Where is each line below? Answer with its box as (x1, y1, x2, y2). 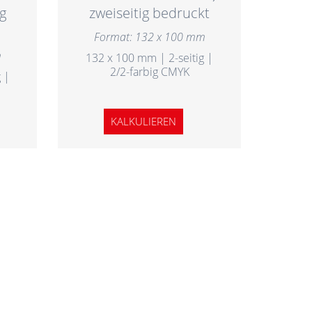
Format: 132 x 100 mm (93, 29, 205, 45)
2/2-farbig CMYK (109, 64, 189, 80)
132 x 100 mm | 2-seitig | (86, 50, 214, 66)
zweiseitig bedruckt (89, 3, 210, 23)
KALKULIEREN (111, 114, 177, 129)
